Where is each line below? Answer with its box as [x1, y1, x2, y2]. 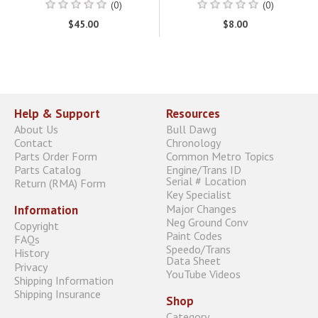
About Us [14, 121, 58, 136]
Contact [14, 135, 53, 150]
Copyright [14, 219, 59, 234]
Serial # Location [166, 174, 246, 189]
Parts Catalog [14, 163, 81, 177]
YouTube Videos [166, 267, 241, 282]
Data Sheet [166, 253, 221, 268]
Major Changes [166, 201, 236, 216]
